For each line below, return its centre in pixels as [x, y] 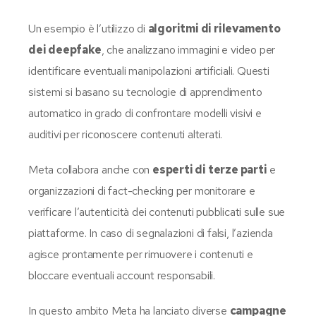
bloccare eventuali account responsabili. [122, 275]
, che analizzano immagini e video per [188, 49]
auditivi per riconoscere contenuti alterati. [126, 134]
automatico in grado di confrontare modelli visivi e [145, 113]
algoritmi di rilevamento [214, 28]
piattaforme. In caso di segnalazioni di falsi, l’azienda [151, 233]
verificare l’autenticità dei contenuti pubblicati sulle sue [157, 212]
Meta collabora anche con [90, 169]
